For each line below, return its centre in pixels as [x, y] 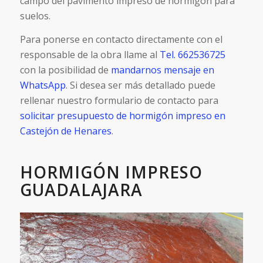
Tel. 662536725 [192, 54]
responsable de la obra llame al [90, 54]
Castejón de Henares [65, 131]
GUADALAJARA [81, 189]
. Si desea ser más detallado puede [140, 85]
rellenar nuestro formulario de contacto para [119, 100]
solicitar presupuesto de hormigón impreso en [122, 115]
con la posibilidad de [65, 70]
